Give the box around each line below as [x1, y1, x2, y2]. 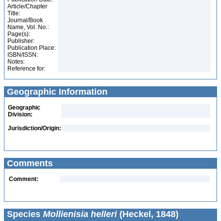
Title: [7, 10, 20, 17]
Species [4, 209, 43, 219]
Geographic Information [4, 87, 108, 97]
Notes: [7, 58, 25, 65]
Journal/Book [7, 17, 43, 24]
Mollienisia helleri [43, 209, 117, 219]
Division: [8, 111, 33, 118]
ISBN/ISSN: [7, 51, 38, 58]
